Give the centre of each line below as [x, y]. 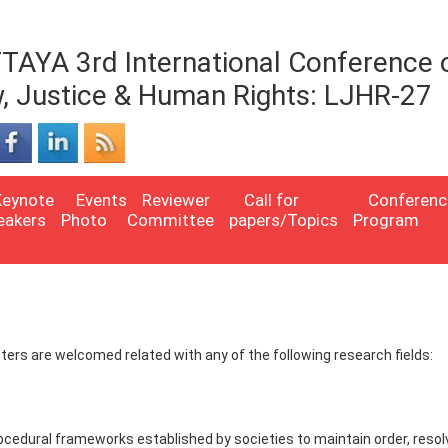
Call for [271, 200]
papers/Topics [283, 220]
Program [386, 220]
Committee [170, 220]
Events [101, 200]
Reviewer [176, 200]
